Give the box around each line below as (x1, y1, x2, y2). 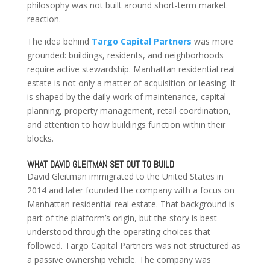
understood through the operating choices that (27, 226, 210, 238)
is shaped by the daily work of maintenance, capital (27, 91, 226, 103)
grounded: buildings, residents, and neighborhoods (27, 49, 224, 61)
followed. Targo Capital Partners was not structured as (27, 240, 240, 252)
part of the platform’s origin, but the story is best (27, 212, 217, 224)
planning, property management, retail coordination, (27, 105, 231, 117)
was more (191, 36, 233, 48)
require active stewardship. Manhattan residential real (27, 63, 235, 75)
